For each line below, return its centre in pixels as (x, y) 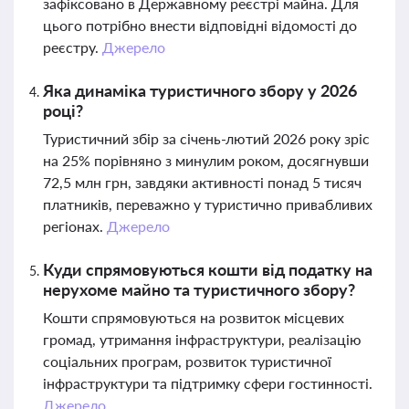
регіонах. (75, 226)
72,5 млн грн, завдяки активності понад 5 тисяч (202, 182)
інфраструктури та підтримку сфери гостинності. (208, 383)
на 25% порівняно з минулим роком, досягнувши (206, 160)
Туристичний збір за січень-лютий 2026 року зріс (206, 138)
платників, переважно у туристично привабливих (208, 204)
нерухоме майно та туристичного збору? (199, 289)
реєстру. (73, 47)
